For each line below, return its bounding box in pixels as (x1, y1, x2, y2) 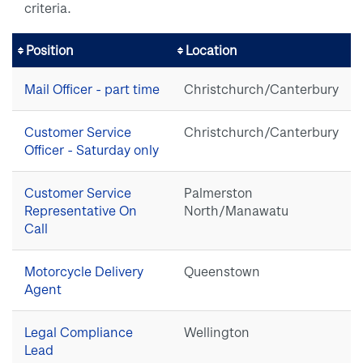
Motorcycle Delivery (24, 263, 143, 279)
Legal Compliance (24, 324, 133, 340)
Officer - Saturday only (24, 142, 159, 157)
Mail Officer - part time (24, 81, 160, 96)
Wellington (184, 324, 250, 340)
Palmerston (184, 185, 253, 200)
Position (26, 42, 74, 58)
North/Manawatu (184, 203, 288, 218)
